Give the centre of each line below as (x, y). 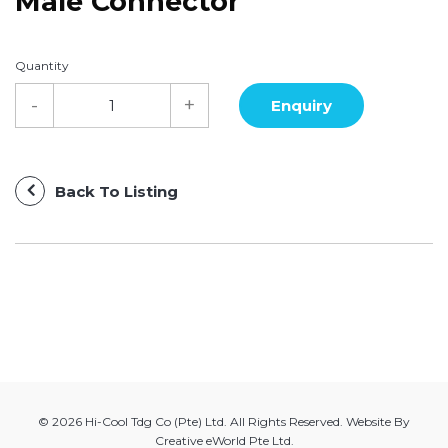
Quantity (42, 65)
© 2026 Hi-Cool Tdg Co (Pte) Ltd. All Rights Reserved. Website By (224, 421)
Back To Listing (116, 192)
